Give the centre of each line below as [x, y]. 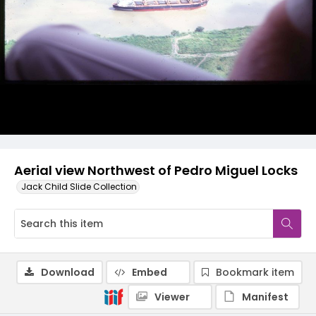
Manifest [265, 297]
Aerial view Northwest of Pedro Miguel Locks [156, 170]
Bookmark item [255, 272]
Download [68, 272]
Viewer [172, 297]
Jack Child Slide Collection [79, 187]
